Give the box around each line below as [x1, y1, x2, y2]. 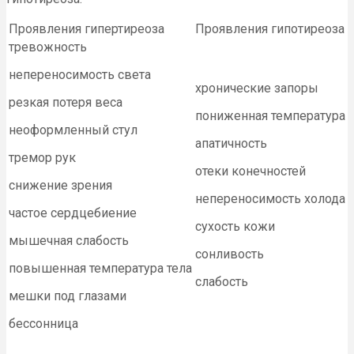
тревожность [9, 39, 87, 55]
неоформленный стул [9, 122, 137, 137]
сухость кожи [195, 218, 275, 234]
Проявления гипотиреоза [195, 21, 345, 36]
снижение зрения [9, 177, 112, 193]
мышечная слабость [9, 232, 129, 248]
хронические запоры [195, 80, 318, 96]
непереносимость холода [195, 190, 345, 206]
